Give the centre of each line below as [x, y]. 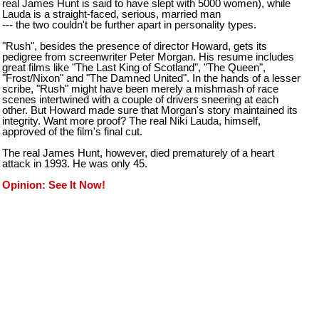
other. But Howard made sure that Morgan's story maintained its [150, 110]
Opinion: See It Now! [54, 185]
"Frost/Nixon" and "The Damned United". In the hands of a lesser [151, 78]
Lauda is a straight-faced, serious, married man [111, 14]
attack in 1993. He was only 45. [75, 163]
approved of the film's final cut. [72, 131]
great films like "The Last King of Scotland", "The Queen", [134, 67]
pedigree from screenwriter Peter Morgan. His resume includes [148, 57]
